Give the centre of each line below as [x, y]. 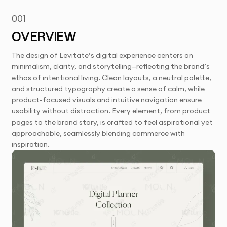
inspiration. [31, 145]
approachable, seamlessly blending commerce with [99, 134]
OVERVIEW [44, 38]
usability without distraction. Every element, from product [111, 111]
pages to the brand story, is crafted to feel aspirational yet [112, 122]
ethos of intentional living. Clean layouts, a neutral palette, [112, 78]
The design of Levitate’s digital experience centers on [103, 55]
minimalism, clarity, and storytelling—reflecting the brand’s [111, 67]
